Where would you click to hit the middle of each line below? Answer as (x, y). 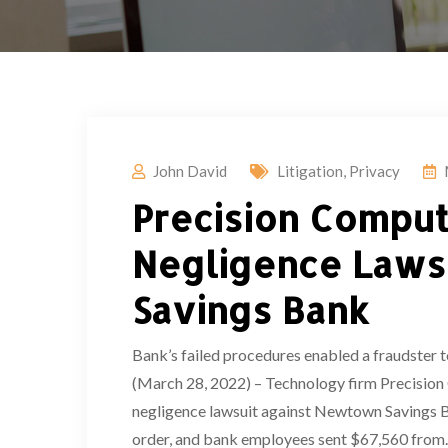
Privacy (374, 170)
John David (190, 170)
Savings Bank (250, 309)
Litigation (310, 170)
